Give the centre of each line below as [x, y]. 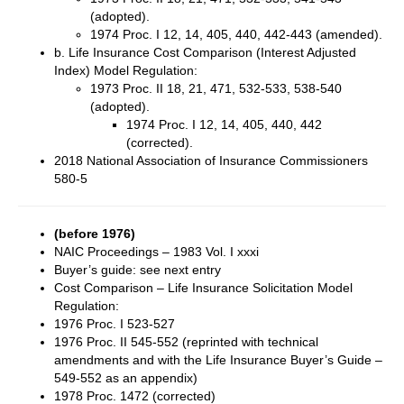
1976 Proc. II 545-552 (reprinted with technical [186, 342]
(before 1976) [95, 234]
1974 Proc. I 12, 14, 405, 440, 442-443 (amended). [236, 34]
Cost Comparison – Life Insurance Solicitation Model [203, 288]
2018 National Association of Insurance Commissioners [211, 161]
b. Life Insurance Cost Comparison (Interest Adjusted [205, 52]
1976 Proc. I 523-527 [115, 324]
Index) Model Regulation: [126, 70]
